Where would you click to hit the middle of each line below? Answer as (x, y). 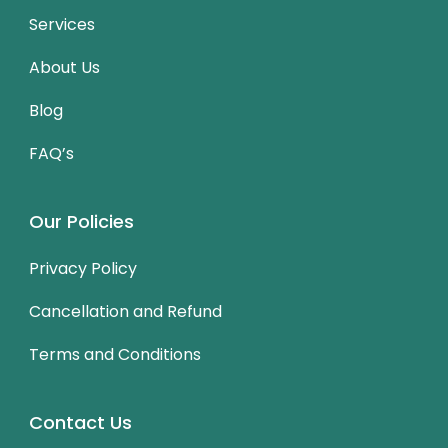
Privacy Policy (83, 268)
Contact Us (80, 422)
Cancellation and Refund (125, 311)
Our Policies (81, 221)
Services (62, 24)
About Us (64, 67)
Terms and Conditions (115, 354)
